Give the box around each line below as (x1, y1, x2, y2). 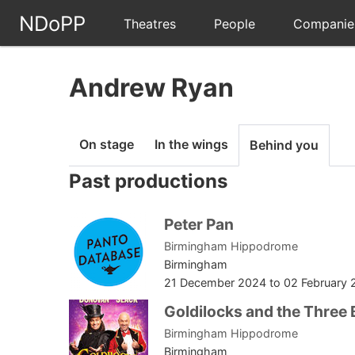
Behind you (250, 137, 319, 154)
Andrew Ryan (69, 72, 234, 103)
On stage (79, 136, 134, 153)
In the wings (155, 136, 228, 153)
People (214, 16, 255, 32)
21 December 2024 (164, 276, 266, 290)
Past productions (69, 170, 227, 193)
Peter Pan (164, 215, 234, 235)
